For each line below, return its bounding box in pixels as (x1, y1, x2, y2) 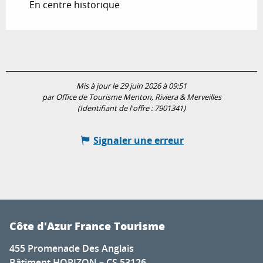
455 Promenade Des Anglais (9, 241, 134, 255)
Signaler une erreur (93, 133, 184, 147)
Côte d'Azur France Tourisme (9, 218, 165, 234)
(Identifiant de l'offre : (77, 103, 154, 113)
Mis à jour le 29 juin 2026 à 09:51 (76, 80, 187, 91)
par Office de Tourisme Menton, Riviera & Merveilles (42, 92, 221, 102)
